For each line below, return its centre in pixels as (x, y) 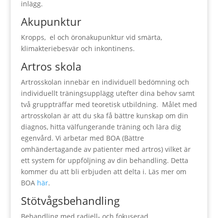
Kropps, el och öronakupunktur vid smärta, (91, 37)
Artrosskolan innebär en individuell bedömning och (105, 82)
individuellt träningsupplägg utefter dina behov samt (108, 93)
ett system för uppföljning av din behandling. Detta (104, 160)
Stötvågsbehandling (70, 200)
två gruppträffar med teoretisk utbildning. (89, 104)
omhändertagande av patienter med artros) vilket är (106, 149)
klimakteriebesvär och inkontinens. (78, 48)
